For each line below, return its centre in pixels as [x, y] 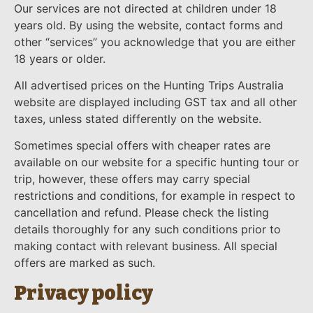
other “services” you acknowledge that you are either [155, 42]
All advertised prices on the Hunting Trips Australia [149, 86]
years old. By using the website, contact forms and [148, 25]
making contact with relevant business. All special [146, 246]
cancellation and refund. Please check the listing [141, 213]
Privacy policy [83, 293]
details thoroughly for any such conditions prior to [147, 230]
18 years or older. [60, 58]
